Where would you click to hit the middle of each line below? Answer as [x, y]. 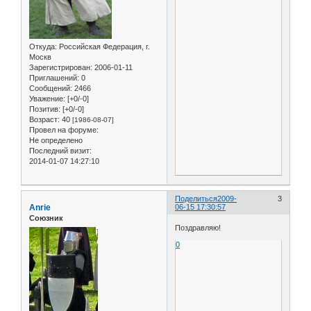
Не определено [56, 141]
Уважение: [47, 99]
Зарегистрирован [60, 68]
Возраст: [44, 120]
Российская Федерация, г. [103, 47]
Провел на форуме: [64, 130]
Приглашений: [54, 78]
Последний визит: [60, 151]
